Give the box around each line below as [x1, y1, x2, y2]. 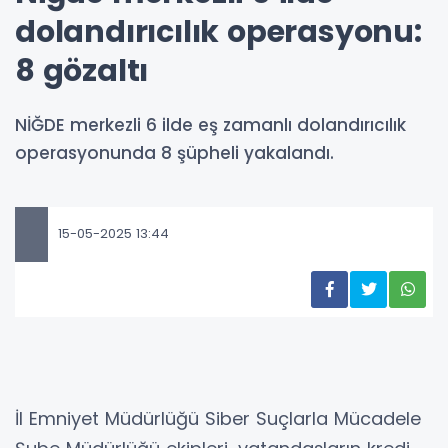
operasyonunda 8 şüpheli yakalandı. [15, 140, 334, 165]
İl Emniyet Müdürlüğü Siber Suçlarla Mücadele [15, 405, 421, 431]
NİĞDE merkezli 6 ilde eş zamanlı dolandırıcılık [15, 112, 406, 137]
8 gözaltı [15, 49, 149, 92]
